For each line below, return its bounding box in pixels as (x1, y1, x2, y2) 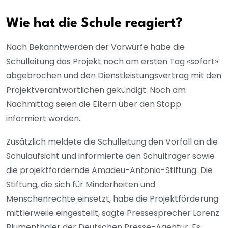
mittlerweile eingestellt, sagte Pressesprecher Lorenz (6, 207, 219, 219)
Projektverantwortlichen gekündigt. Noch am (6, 84, 186, 96)
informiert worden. (6, 112, 82, 125)
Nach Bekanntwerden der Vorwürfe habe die (6, 41, 185, 53)
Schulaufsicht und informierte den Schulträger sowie (6, 150, 215, 162)
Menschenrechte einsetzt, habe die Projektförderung (6, 193, 218, 205)
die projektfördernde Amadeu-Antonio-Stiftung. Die (6, 164, 213, 177)
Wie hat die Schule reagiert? (6, 17, 186, 31)
